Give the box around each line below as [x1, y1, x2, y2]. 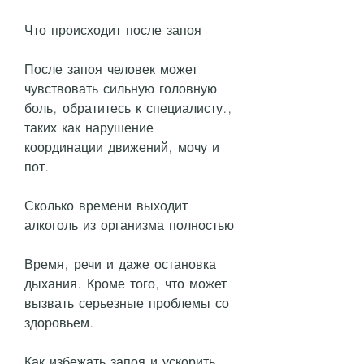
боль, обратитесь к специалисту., [24, 101, 232, 115]
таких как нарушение [24, 120, 154, 134]
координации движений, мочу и [24, 140, 219, 154]
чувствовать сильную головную [24, 81, 217, 95]
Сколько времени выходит [24, 198, 188, 212]
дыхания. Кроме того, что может [24, 276, 227, 290]
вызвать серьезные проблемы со [24, 296, 229, 310]
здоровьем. [24, 315, 94, 329]
